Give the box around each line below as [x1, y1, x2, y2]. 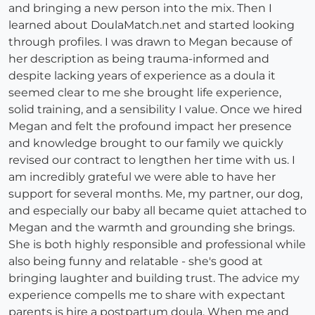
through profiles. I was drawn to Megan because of [8, 35, 292, 49]
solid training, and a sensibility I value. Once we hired [8, 103, 302, 117]
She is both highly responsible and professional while [8, 238, 306, 252]
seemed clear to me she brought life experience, [8, 86, 281, 100]
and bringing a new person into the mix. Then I [8, 1, 272, 15]
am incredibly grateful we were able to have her [8, 170, 276, 184]
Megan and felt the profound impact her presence [8, 120, 292, 134]
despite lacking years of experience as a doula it [8, 69, 276, 83]
